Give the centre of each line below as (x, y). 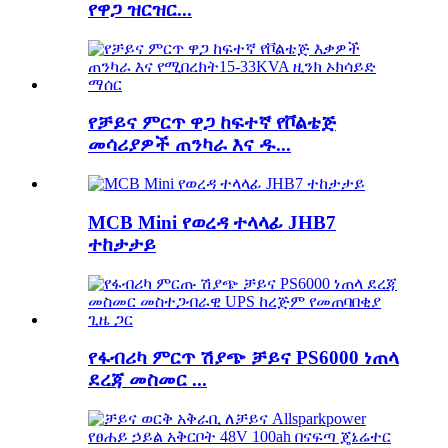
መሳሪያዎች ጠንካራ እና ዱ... (189, 145)
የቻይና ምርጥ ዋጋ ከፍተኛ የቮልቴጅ (212, 123)
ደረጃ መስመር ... (147, 380)
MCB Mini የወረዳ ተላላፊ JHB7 (212, 222)
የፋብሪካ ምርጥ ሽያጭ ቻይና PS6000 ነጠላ (243, 358)
